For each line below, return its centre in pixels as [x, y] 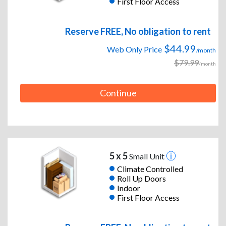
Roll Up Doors [141, 178]
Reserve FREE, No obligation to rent [138, 32]
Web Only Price [134, 49]
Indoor [128, 188]
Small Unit [147, 156]
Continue [118, 93]
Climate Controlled [150, 168]
